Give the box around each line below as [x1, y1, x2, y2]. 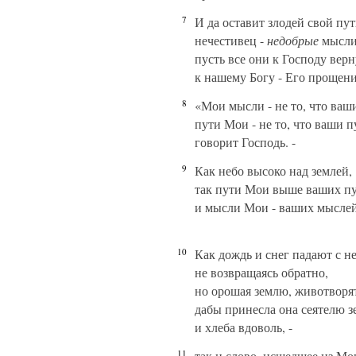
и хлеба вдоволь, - [195, 319, 292, 335]
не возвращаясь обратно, [195, 264, 328, 281]
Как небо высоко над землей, [195, 162, 352, 179]
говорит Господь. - [195, 133, 296, 150]
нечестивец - [195, 32, 267, 48]
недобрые [267, 32, 322, 48]
